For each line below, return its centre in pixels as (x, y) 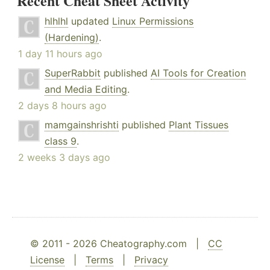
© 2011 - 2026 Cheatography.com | (119, 244)
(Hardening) (72, 38)
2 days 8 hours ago (62, 106)
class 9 (61, 141)
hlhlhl (56, 21)
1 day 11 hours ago (60, 54)
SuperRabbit (73, 73)
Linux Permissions (153, 21)
